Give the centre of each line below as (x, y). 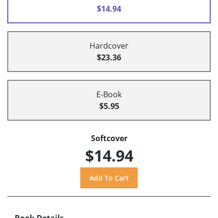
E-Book (109, 95)
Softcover (109, 138)
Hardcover (109, 46)
